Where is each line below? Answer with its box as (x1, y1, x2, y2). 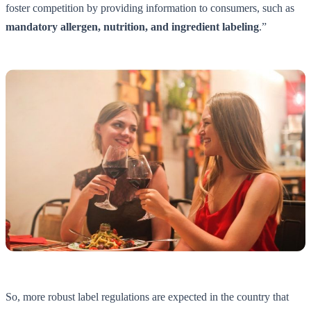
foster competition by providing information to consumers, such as (6, 2, 294, 15)
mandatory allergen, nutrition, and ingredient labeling (6, 21, 259, 33)
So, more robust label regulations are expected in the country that (6, 290, 289, 303)
